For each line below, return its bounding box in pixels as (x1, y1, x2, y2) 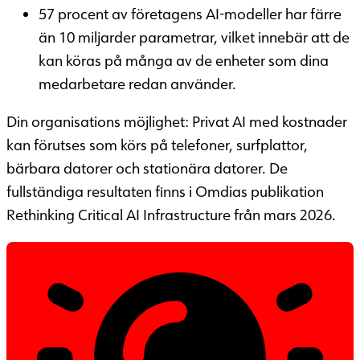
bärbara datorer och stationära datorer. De (6, 158, 288, 178)
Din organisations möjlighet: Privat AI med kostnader (6, 112, 347, 132)
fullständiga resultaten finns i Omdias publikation (6, 182, 324, 202)
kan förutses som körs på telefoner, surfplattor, (6, 135, 308, 155)
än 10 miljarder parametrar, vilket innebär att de (39, 27, 350, 47)
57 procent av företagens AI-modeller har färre (39, 4, 342, 24)
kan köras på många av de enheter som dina (39, 51, 329, 71)
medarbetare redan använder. (39, 74, 236, 94)
